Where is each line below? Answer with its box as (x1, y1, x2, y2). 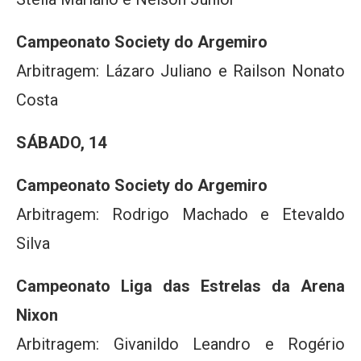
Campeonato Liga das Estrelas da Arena (16, 276, 345, 296)
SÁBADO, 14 (16, 133, 106, 152)
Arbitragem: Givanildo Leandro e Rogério (16, 334, 345, 354)
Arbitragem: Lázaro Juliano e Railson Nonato (16, 61, 345, 81)
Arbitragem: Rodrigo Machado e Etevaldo (16, 205, 345, 224)
